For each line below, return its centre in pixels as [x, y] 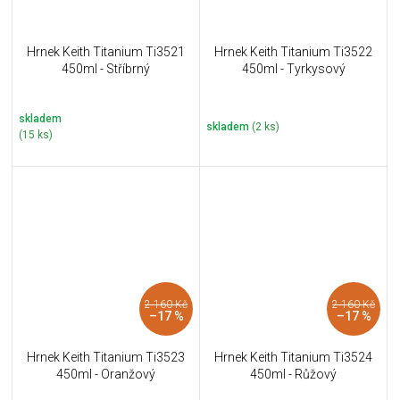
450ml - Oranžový [106, 374]
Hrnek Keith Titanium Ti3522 [293, 52]
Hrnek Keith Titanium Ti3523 [106, 357]
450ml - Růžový [293, 374]
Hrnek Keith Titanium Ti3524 [293, 357]
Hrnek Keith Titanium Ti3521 [106, 52]
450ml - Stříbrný [106, 69]
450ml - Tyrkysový [293, 69]
